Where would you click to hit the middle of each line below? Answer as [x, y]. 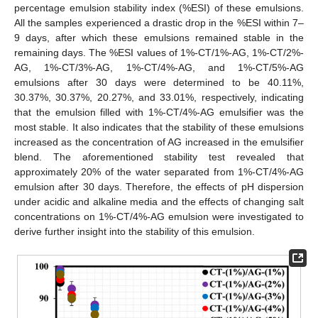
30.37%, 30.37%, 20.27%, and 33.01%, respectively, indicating [159, 97]
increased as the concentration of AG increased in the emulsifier [159, 142]
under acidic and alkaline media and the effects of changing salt [159, 201]
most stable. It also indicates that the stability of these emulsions [159, 127]
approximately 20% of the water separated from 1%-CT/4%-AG [159, 171]
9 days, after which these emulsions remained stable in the [159, 37]
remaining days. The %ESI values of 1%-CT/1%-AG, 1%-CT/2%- [159, 52]
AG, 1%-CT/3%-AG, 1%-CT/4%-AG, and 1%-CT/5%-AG [159, 67]
